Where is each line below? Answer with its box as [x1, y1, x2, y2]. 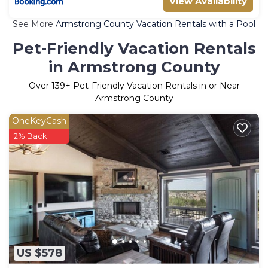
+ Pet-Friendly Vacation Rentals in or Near [65, 80, 240, 92]
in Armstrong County [48, 57, 220, 77]
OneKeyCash [12, 115, 66, 127]
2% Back [14, 131, 47, 141]
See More [13, 19, 56, 30]
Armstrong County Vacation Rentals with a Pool [56, 19, 255, 30]
